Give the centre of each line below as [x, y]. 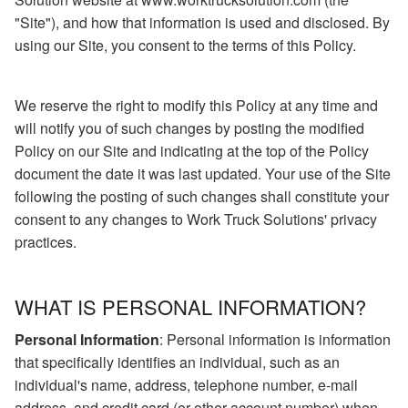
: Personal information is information [275, 340]
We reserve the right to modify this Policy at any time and [196, 106]
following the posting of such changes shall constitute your [202, 197]
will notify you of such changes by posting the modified [189, 128]
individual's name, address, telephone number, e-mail [186, 385]
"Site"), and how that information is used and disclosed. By [202, 23]
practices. [46, 242]
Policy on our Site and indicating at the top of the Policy [192, 151]
